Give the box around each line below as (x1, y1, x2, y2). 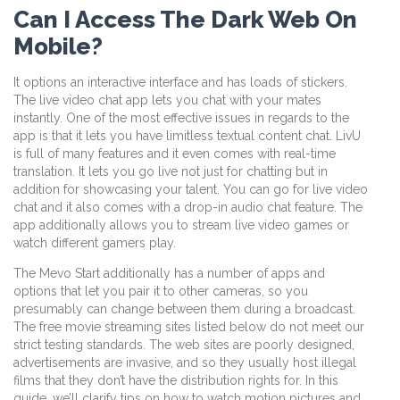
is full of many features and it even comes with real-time (13, 146, 336, 162)
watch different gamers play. (13, 236, 176, 251)
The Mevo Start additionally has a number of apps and (13, 266, 325, 281)
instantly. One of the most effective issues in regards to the (13, 111, 349, 126)
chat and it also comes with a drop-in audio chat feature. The (13, 200, 362, 215)
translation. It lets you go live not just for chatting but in (13, 164, 328, 179)
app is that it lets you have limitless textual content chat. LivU (13, 129, 361, 144)
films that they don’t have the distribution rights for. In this (13, 373, 338, 388)
